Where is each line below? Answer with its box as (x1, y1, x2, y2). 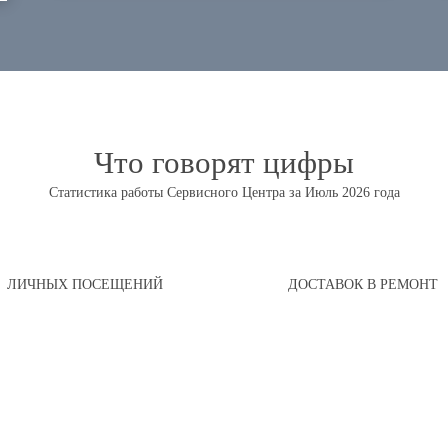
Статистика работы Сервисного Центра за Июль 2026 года (48, 185, 400, 200)
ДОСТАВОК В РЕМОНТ (288, 277, 438, 292)
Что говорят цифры (94, 141, 354, 182)
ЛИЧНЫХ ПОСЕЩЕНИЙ (7, 277, 163, 292)
